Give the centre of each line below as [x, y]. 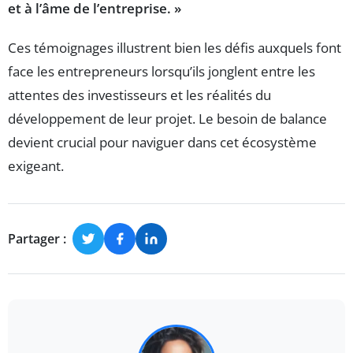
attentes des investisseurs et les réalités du [139, 95]
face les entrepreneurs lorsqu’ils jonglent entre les [162, 72]
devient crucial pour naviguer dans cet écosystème [162, 143]
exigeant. [36, 166]
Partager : [37, 238]
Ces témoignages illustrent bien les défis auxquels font [175, 48]
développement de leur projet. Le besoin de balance [167, 119]
